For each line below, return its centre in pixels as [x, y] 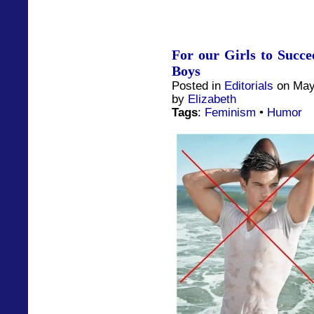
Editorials [249, 85]
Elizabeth [212, 98]
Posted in [198, 85]
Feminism [230, 112]
